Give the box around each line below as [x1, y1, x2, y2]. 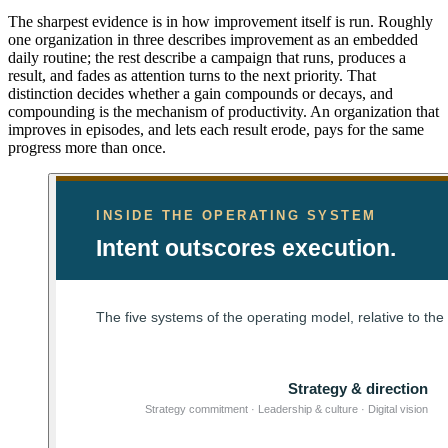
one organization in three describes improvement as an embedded [8, 31, 418, 49]
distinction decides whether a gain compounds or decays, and [8, 85, 393, 103]
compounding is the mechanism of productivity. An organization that [8, 103, 439, 121]
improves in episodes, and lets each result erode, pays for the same [8, 121, 424, 139]
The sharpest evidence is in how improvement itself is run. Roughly [8, 13, 433, 31]
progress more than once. [8, 139, 166, 157]
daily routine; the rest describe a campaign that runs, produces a [8, 49, 406, 67]
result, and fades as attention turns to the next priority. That [8, 67, 376, 85]
